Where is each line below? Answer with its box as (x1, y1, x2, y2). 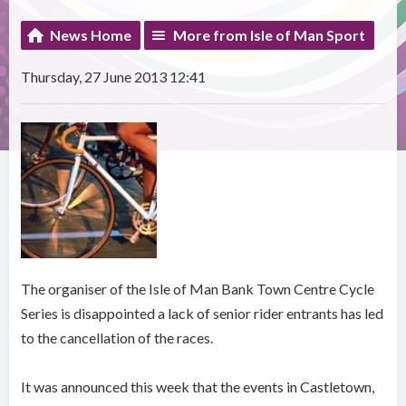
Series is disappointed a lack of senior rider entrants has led (21, 304, 384, 323)
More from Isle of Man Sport (173, 26, 366, 44)
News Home (50, 26, 132, 44)
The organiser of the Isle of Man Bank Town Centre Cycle (21, 280, 375, 298)
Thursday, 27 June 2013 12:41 (21, 68, 207, 86)
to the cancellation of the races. (21, 329, 214, 347)
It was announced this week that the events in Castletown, (21, 378, 375, 396)
